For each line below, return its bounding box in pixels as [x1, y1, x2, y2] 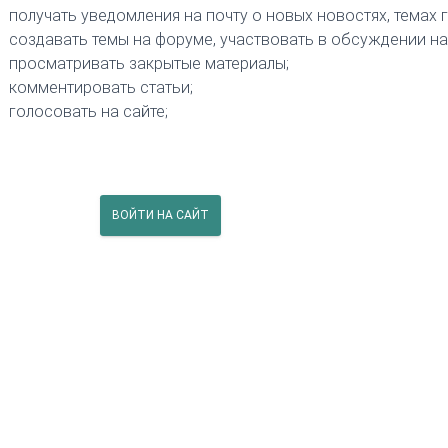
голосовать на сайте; [9, 101, 168, 121]
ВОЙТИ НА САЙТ [111, 207, 209, 222]
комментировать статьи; [9, 77, 193, 97]
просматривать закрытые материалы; [9, 53, 289, 73]
